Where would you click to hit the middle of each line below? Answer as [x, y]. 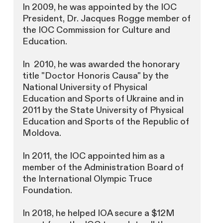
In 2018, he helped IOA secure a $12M [98, 213]
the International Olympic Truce [87, 179]
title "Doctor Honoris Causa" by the [95, 76]
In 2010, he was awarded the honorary [101, 64]
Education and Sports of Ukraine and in [103, 99]
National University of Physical [85, 87]
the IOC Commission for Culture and [96, 30]
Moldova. [42, 133]
